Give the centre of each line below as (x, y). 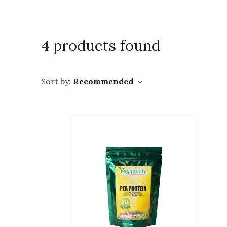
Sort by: (56, 81)
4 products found (101, 45)
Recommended (104, 81)
